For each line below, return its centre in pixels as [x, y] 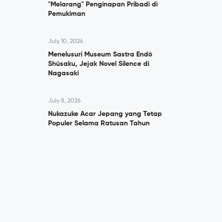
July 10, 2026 [66, 42]
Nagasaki [63, 73]
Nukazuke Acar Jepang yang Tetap [105, 114]
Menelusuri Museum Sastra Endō [100, 55]
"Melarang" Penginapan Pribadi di [103, 4]
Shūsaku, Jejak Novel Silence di [99, 64]
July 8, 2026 [64, 101]
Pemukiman [67, 14]
